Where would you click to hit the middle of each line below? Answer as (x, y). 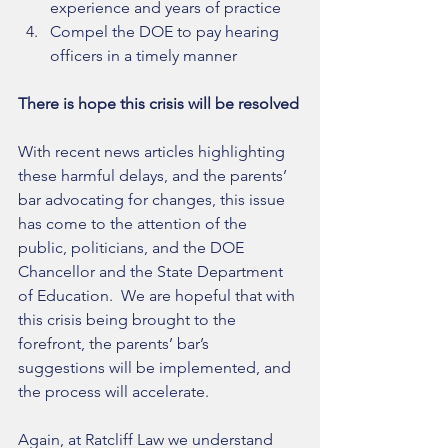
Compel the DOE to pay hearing (166, 32)
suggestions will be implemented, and (156, 368)
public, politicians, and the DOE (133, 248)
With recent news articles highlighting (153, 152)
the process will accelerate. (115, 392)
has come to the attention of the (134, 224)
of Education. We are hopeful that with (158, 296)
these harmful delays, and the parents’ (154, 176)
